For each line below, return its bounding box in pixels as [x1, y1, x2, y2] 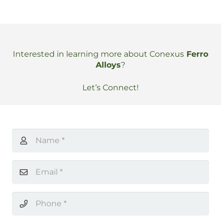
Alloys [96, 60, 121, 70]
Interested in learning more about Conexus [13, 49, 184, 59]
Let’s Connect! [82, 82, 139, 92]
